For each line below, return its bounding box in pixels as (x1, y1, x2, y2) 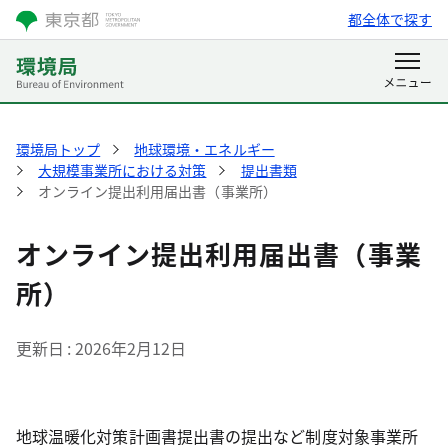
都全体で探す (347, 9, 432, 29)
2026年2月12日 (74, 336, 187, 360)
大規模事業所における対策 (38, 160, 207, 180)
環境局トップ (16, 139, 101, 159)
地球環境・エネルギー (134, 139, 275, 159)
